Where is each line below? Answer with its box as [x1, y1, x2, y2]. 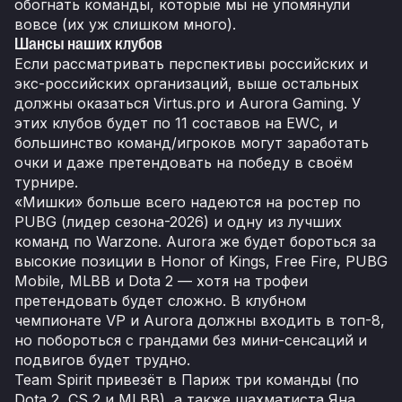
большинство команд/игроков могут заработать [14, 134, 369, 153]
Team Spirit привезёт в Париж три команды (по [14, 371, 359, 389]
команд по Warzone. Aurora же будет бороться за [14, 232, 376, 251]
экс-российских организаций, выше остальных [14, 74, 359, 93]
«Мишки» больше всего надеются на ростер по [14, 193, 361, 212]
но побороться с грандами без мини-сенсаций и [14, 331, 367, 350]
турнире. [14, 173, 83, 192]
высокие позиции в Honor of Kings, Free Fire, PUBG [14, 252, 388, 271]
